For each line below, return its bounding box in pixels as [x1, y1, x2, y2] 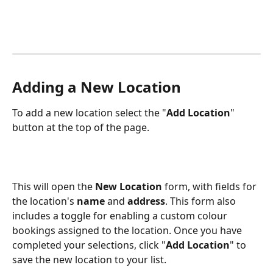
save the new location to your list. [12, 253, 166, 267]
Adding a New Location [12, 77, 181, 97]
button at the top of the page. [12, 121, 149, 135]
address [127, 194, 165, 208]
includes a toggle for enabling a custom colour [12, 209, 230, 223]
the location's [12, 194, 77, 208]
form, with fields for [162, 180, 259, 194]
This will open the [12, 180, 95, 194]
